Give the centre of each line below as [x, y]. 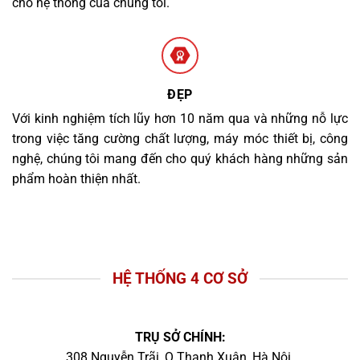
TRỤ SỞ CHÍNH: [180, 337]
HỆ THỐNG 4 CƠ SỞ [180, 278]
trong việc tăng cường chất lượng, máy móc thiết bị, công [180, 138]
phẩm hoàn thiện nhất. [76, 178]
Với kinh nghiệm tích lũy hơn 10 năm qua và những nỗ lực [180, 118]
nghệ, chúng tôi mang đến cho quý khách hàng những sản [180, 158]
